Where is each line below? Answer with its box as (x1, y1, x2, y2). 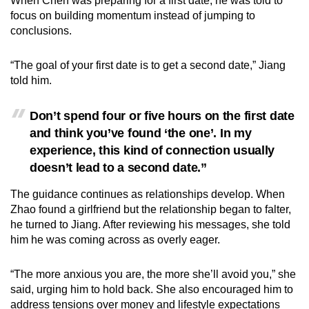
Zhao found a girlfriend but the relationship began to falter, (10, 203, 291, 215)
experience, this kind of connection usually (30, 143, 275, 157)
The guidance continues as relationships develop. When (10, 188, 285, 200)
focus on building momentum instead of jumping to (10, 9, 255, 21)
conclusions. (10, 24, 72, 37)
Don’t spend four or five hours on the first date (30, 108, 295, 123)
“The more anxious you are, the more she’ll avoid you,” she (10, 268, 296, 280)
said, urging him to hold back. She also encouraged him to (10, 283, 293, 295)
